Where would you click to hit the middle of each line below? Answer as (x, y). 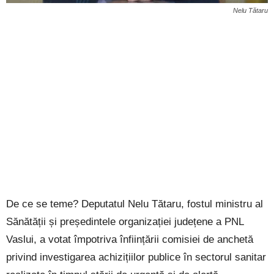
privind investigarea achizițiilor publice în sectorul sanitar (136, 257)
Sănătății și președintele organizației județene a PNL (125, 221)
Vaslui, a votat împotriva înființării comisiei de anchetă (130, 239)
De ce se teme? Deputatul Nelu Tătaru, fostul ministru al (135, 204)
